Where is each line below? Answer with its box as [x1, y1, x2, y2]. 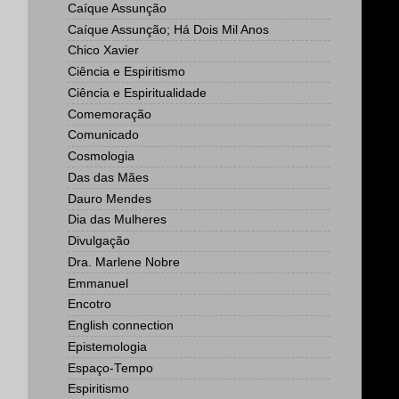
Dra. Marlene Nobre [68, 255, 180, 269]
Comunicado [68, 128, 139, 142]
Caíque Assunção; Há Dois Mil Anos [68, 22, 269, 37]
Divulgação [68, 234, 130, 248]
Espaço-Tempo [68, 361, 153, 375]
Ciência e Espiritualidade [68, 85, 207, 100]
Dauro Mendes [68, 191, 151, 206]
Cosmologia [68, 150, 134, 163]
